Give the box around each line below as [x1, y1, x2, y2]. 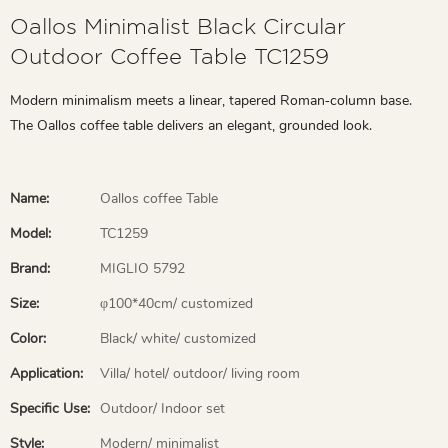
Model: [10, 223, 51, 243]
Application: [10, 363, 83, 383]
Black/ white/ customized [100, 328, 256, 348]
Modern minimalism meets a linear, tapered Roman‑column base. [10, 90, 412, 110]
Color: [10, 328, 46, 348]
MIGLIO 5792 [100, 258, 185, 278]
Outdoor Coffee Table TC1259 [10, 43, 329, 68]
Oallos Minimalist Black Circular [10, 13, 346, 38]
